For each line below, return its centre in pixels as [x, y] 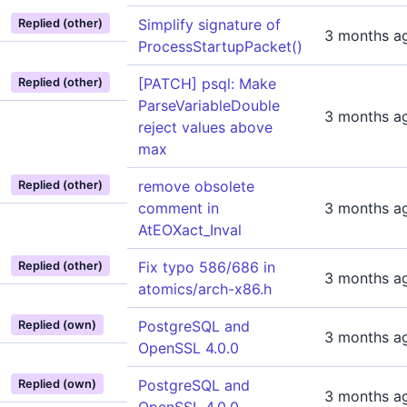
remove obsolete [196, 186]
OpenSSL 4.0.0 [189, 348]
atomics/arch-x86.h [205, 289]
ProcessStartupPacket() [220, 46]
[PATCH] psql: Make [207, 84]
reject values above [205, 127]
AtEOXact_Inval [190, 230]
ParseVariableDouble [209, 105]
